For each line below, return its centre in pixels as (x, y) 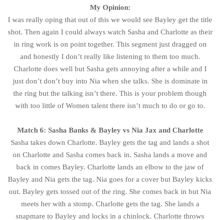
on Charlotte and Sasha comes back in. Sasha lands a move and (110, 154)
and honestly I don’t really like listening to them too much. (110, 56)
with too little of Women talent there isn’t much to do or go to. (110, 105)
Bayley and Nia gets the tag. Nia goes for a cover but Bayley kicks (110, 179)
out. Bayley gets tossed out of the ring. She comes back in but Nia (110, 191)
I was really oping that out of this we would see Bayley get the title (110, 19)
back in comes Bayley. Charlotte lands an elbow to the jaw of (110, 167)
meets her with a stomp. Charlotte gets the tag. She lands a (110, 204)
